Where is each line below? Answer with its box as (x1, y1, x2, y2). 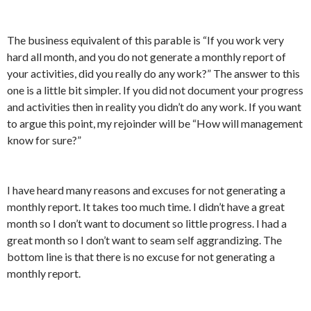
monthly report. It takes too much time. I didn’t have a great (7, 199, 285, 213)
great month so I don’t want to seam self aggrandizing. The (7, 233, 282, 246)
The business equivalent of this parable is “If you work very (7, 33, 284, 47)
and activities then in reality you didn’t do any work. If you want (7, 99, 301, 113)
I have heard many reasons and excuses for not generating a (7, 183, 285, 196)
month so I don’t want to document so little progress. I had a (7, 216, 287, 230)
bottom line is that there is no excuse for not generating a (7, 249, 275, 263)
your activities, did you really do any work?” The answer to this (7, 66, 300, 80)
